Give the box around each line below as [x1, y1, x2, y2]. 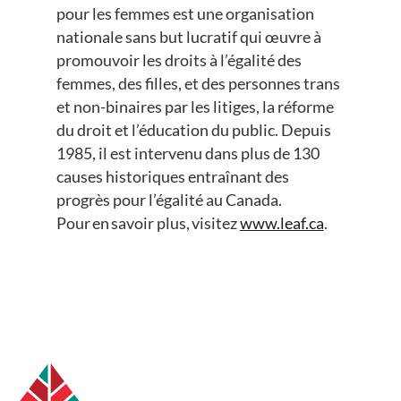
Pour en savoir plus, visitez [55, 213, 240, 234]
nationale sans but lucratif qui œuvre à [55, 27, 321, 47]
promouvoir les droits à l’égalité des [55, 50, 302, 71]
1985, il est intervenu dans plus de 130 [55, 143, 320, 164]
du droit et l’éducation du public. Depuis [55, 120, 331, 141]
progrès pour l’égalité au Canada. [55, 190, 282, 210]
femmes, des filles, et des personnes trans [55, 73, 340, 94]
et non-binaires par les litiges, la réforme [55, 97, 334, 117]
